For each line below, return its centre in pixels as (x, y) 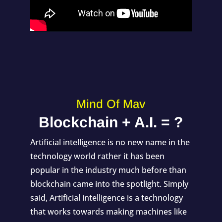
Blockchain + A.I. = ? (111, 122)
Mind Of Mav (111, 104)
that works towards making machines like (108, 212)
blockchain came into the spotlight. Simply (109, 184)
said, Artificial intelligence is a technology (106, 198)
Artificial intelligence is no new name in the (110, 142)
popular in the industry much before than (108, 170)
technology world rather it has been (97, 156)
